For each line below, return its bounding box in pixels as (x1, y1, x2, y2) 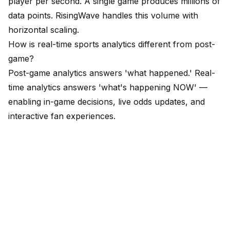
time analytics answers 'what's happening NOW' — (8, 82, 207, 93)
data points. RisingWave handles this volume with (8, 10, 198, 21)
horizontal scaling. (8, 25, 79, 35)
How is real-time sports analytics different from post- (8, 39, 215, 50)
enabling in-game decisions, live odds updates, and (8, 97, 205, 107)
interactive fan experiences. (8, 111, 116, 122)
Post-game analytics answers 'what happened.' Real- (8, 68, 215, 79)
